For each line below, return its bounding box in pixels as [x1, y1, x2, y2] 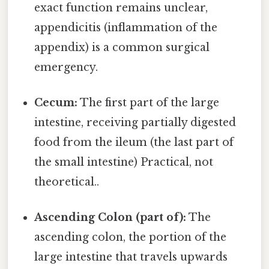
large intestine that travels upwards [34, 250, 228, 264]
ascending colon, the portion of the [34, 231, 227, 244]
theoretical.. [34, 175, 100, 189]
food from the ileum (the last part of [34, 136, 234, 150]
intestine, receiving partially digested [34, 116, 237, 130]
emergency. [34, 60, 98, 74]
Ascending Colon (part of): [34, 211, 187, 225]
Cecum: [34, 96, 78, 110]
